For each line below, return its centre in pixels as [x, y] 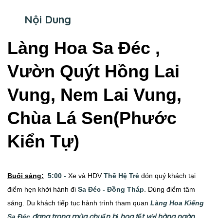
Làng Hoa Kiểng [177, 203]
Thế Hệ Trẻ [121, 175]
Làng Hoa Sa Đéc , [84, 48]
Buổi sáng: [26, 175]
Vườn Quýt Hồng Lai [93, 71]
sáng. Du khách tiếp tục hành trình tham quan [79, 203]
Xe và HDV [86, 175]
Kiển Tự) [43, 141]
